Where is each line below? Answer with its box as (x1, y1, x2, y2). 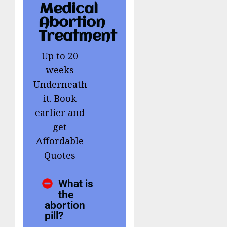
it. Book (43, 92, 77, 104)
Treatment (39, 29, 117, 44)
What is (58, 177, 94, 190)
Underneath (33, 78, 87, 90)
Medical (40, 2, 98, 17)
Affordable (35, 134, 84, 147)
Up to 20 (41, 49, 78, 62)
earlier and (34, 106, 85, 119)
